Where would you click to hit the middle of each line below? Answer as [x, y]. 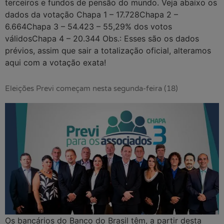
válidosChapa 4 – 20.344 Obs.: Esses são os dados [102, 39]
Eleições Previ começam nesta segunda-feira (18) [91, 88]
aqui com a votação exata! [55, 63]
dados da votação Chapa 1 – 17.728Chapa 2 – [91, 15]
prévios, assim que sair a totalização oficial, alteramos [108, 51]
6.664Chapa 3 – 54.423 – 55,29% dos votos [88, 27]
